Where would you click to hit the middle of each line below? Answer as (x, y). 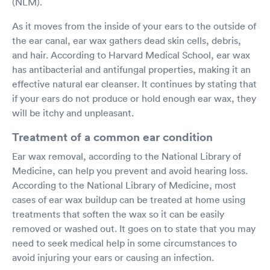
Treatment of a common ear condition (112, 137)
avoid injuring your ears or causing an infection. (113, 257)
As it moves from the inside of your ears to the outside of (134, 26)
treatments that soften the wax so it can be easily (118, 214)
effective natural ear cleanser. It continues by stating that (134, 84)
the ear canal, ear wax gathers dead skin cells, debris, (127, 40)
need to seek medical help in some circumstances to (124, 243)
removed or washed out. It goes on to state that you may (134, 228)
